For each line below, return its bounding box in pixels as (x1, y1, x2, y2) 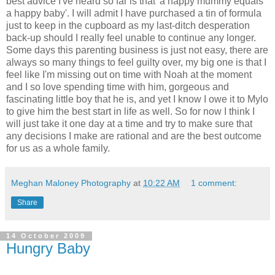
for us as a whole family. (6, 142, 110, 153)
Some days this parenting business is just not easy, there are (6, 44, 268, 55)
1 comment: (191, 177, 238, 188)
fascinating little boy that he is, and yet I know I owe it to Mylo (6, 93, 268, 104)
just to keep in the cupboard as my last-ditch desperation (6, 20, 250, 31)
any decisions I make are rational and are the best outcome (6, 130, 261, 141)
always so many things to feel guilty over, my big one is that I (6, 56, 266, 68)
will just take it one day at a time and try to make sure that (6, 118, 252, 129)
